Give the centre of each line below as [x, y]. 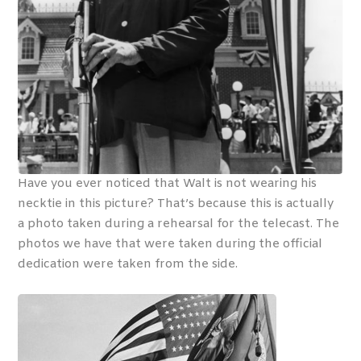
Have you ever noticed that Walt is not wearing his [168, 184]
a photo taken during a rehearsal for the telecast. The [179, 224]
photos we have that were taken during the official [170, 245]
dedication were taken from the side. [130, 265]
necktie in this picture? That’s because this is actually [176, 204]
